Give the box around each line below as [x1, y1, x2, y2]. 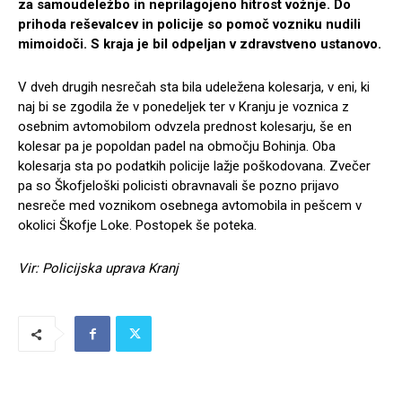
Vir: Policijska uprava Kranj [18, 260, 179, 277]
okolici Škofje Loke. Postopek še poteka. [18, 217, 257, 234]
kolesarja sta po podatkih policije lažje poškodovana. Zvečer [18, 158, 371, 175]
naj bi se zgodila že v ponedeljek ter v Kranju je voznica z [18, 99, 349, 116]
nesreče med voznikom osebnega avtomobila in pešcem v [18, 197, 362, 214]
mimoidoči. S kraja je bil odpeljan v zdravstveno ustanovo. [18, 36, 381, 53]
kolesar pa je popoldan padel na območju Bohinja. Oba [18, 138, 336, 155]
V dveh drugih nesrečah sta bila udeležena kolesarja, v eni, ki [18, 79, 370, 96]
